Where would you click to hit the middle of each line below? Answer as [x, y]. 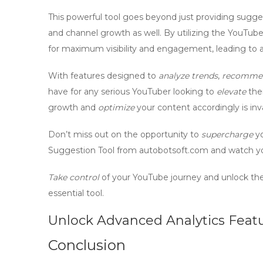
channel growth [98, 33]
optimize [116, 107]
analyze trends [188, 76]
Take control [74, 177]
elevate [231, 92]
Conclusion [87, 245]
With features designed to [103, 76]
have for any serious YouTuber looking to [132, 92]
